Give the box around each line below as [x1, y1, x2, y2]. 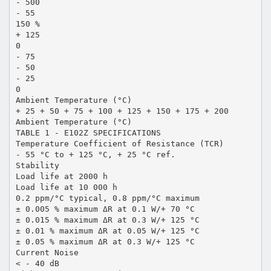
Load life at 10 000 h [15, 182, 117, 192]
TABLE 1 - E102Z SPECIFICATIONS [15, 128, 161, 137]
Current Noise [15, 247, 79, 257]
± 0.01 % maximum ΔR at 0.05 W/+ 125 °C [15, 226, 200, 235]
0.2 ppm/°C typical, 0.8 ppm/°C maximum [15, 193, 200, 203]
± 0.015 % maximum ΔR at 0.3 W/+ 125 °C [15, 215, 200, 224]
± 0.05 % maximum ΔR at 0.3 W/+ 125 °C [15, 237, 195, 246]
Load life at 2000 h [15, 171, 108, 181]
